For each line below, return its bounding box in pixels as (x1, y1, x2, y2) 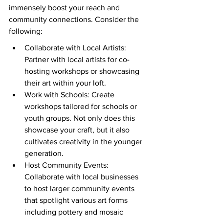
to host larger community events (24, 184, 136, 193)
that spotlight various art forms (24, 196, 130, 205)
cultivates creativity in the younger (24, 137, 144, 146)
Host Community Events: (24, 161, 110, 170)
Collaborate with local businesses (24, 173, 140, 181)
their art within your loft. (24, 79, 106, 88)
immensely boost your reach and (9, 3, 122, 12)
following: (9, 27, 43, 36)
